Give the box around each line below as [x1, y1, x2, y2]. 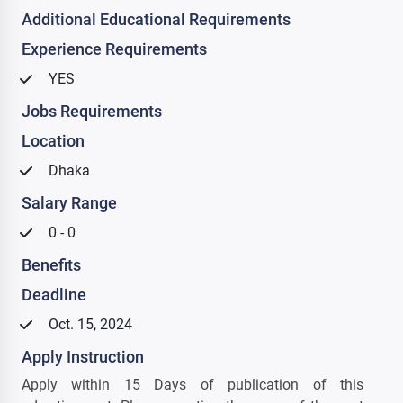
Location [22, 130, 85, 150]
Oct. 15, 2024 [49, 315, 132, 333]
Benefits [22, 255, 81, 274]
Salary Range [22, 193, 117, 212]
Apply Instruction [22, 346, 144, 366]
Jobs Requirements [22, 101, 162, 121]
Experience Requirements [22, 39, 207, 58]
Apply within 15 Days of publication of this [22, 375, 363, 393]
